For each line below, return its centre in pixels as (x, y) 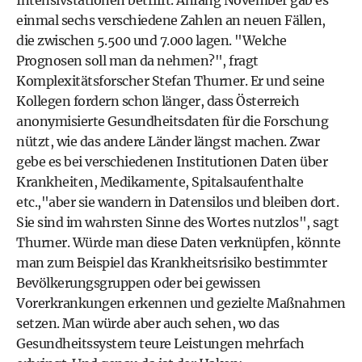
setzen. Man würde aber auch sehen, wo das (148, 323)
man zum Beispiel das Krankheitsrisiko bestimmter (171, 263)
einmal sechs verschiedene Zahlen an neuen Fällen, (171, 20)
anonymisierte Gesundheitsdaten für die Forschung (172, 121)
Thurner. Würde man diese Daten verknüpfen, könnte (179, 242)
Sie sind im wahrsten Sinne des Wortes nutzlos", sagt (177, 222)
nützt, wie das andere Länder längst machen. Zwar (168, 141)
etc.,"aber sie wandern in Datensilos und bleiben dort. (177, 202)
